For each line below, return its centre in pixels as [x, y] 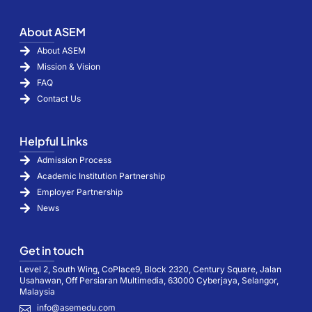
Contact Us [59, 98]
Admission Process [74, 159]
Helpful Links [54, 141]
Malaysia [37, 291]
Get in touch [52, 250]
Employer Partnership [80, 192]
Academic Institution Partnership [101, 175]
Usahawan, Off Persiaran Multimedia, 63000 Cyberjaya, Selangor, [149, 280]
